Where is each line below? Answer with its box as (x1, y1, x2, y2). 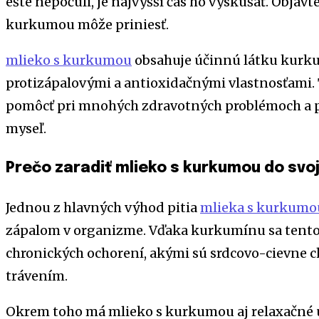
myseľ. (6, 120, 46, 137)
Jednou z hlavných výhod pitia (6, 199, 200, 216)
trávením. (6, 267, 68, 284)
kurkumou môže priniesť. (6, 16, 169, 33)
